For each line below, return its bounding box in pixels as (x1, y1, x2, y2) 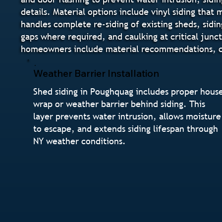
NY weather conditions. (33, 135, 126, 147)
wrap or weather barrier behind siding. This (33, 98, 206, 110)
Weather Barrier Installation (33, 66, 160, 79)
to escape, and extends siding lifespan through (33, 122, 219, 134)
